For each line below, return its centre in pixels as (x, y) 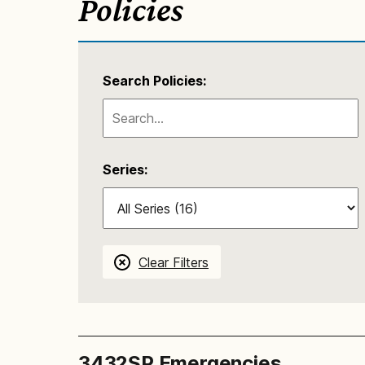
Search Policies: (154, 81)
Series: (125, 170)
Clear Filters (174, 262)
